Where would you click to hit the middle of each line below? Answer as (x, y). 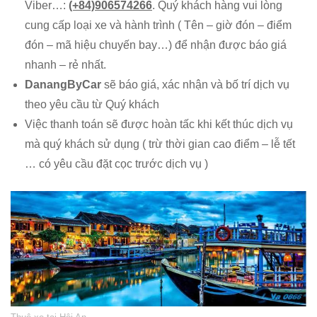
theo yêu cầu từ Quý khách (92, 104)
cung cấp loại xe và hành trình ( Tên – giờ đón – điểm (158, 25)
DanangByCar (64, 84)
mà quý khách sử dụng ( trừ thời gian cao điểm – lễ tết (160, 144)
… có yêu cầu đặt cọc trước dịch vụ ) (116, 163)
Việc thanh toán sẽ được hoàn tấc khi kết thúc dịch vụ (159, 124)
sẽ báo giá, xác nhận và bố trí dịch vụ (197, 84)
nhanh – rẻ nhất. (65, 64)
